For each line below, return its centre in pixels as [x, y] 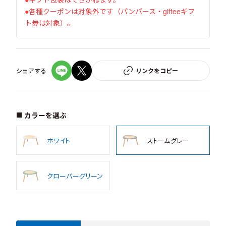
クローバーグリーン [75, 176]
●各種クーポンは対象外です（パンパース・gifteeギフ [110, 11]
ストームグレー [168, 140]
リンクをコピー [157, 71]
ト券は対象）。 [49, 23]
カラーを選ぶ [45, 115]
